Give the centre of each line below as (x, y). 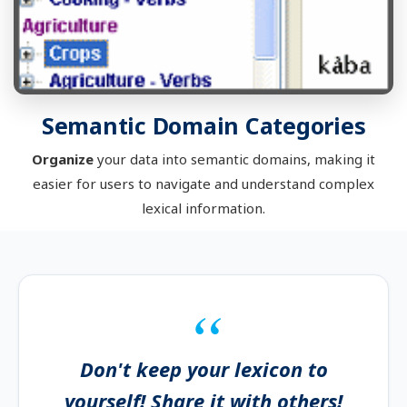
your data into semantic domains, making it (234, 159)
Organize (63, 159)
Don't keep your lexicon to (203, 368)
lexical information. (203, 208)
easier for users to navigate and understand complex (203, 184)
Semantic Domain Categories (203, 125)
